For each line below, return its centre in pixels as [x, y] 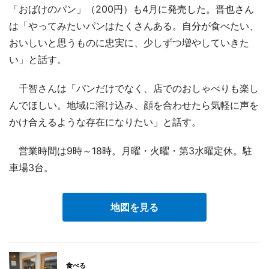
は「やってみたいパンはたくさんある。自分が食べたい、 [134, 26]
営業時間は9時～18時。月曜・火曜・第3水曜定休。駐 [131, 150]
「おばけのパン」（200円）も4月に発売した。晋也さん [131, 9]
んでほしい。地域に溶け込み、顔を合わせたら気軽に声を [134, 105]
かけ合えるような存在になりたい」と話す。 [105, 122]
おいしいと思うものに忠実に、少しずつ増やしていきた [129, 42]
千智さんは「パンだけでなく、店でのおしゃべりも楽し [134, 88]
